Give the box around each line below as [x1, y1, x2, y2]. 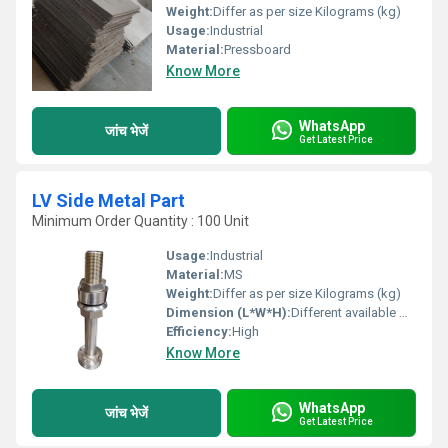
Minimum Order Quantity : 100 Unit [32, 213, 249, 229]
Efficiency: [166, 324, 232, 339]
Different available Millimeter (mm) [291, 305, 399, 320]
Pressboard [224, 42, 291, 57]
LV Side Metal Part [32, 190, 185, 211]
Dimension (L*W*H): [166, 305, 291, 320]
